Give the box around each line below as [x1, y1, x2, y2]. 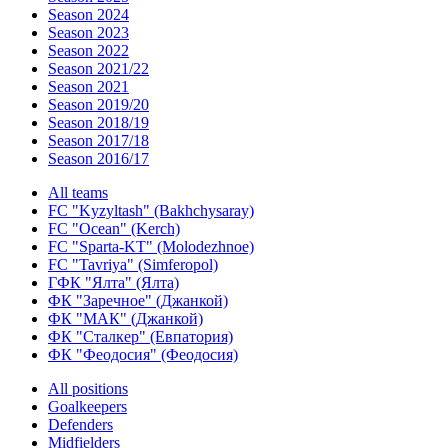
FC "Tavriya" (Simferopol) [48, 256, 218, 273]
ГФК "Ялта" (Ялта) [48, 274, 179, 291]
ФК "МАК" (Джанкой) [48, 310, 203, 327]
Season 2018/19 [48, 114, 149, 131]
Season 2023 [48, 24, 129, 41]
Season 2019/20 [48, 96, 149, 113]
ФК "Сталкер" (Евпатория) [48, 328, 233, 345]
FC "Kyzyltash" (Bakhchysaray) [48, 202, 254, 219]
